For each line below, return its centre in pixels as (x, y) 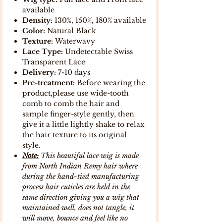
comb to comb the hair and (71, 103)
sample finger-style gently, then (78, 114)
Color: (34, 30)
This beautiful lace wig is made (90, 155)
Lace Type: (43, 51)
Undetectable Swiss (98, 51)
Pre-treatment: (49, 83)
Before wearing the (110, 83)
